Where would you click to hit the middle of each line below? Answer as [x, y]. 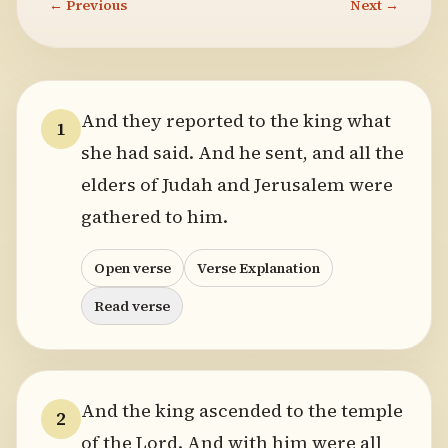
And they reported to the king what [236, 120]
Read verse [132, 306]
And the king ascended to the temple [242, 410]
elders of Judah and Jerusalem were [237, 184]
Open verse [132, 268]
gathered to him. [154, 216]
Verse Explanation [258, 268]
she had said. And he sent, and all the [242, 152]
